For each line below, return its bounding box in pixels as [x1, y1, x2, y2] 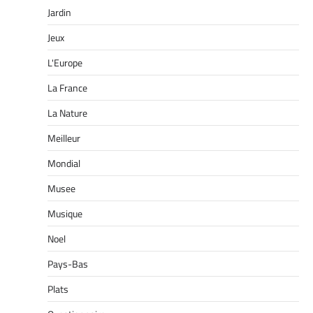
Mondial [48, 155, 80, 170]
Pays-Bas [48, 256, 88, 271]
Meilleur [48, 130, 80, 145]
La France [48, 80, 87, 95]
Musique [48, 205, 82, 221]
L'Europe [48, 54, 82, 70]
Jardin [48, 4, 71, 20]
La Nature [48, 105, 87, 120]
